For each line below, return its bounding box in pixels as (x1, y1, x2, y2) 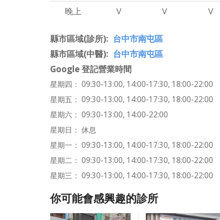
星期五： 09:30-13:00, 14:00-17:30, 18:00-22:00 (50, 94, 213, 105)
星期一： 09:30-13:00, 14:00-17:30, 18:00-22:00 (50, 139, 213, 150)
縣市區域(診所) (50, 32, 106, 44)
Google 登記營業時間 (50, 63, 132, 75)
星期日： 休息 (50, 124, 96, 135)
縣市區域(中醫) (50, 48, 106, 59)
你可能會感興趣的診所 (50, 190, 158, 206)
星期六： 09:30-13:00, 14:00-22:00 (50, 109, 168, 120)
